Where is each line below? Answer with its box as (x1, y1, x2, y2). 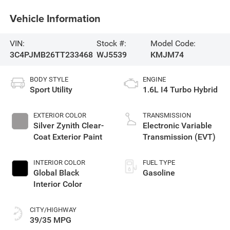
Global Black (33, 168, 79, 178)
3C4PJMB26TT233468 (9, 50, 93, 60)
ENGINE (143, 75, 166, 84)
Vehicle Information (9, 10, 101, 26)
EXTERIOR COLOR (33, 111, 86, 120)
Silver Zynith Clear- (33, 121, 104, 131)
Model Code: (150, 39, 196, 49)
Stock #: (96, 39, 126, 49)
